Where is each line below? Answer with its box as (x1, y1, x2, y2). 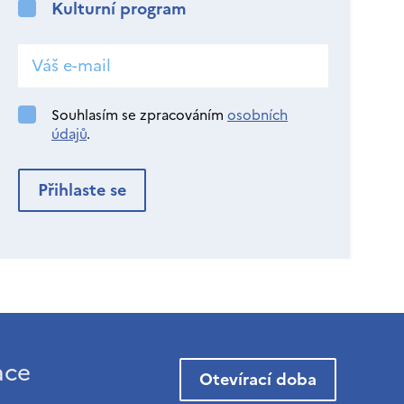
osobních (227, 105, 288, 126)
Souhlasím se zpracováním (51, 105, 227, 126)
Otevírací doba (213, 367, 317, 392)
